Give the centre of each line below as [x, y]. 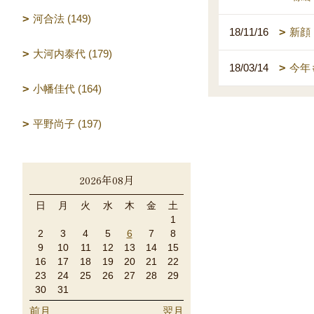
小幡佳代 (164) [67, 89]
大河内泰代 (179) [73, 54]
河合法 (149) [62, 19]
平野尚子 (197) [67, 124]
